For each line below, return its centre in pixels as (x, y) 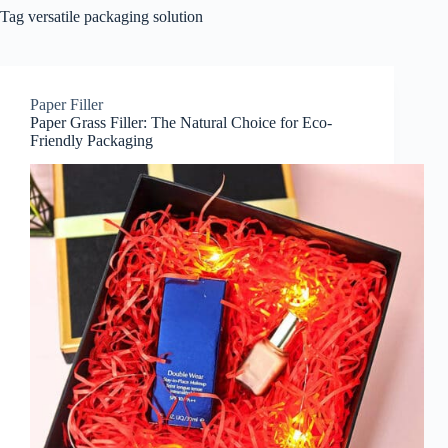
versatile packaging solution (113, 16)
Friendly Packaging (91, 140)
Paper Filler (66, 104)
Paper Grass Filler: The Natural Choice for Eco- (181, 122)
